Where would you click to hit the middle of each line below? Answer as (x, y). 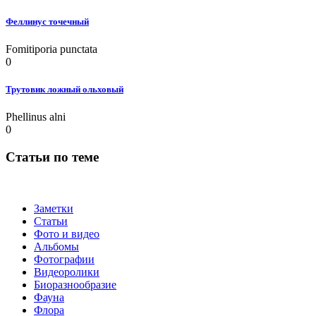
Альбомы (56, 246)
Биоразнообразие (75, 284)
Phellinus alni (36, 117)
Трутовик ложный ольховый (65, 89)
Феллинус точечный (47, 21)
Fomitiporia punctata (51, 49)
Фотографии (64, 259)
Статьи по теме (52, 157)
